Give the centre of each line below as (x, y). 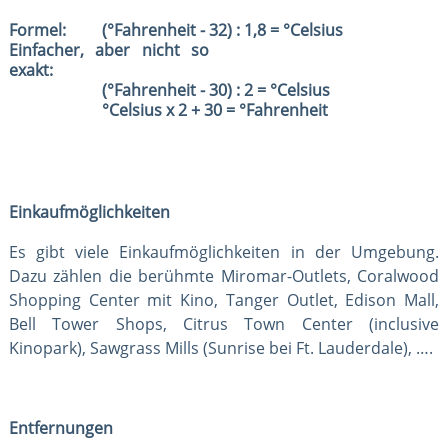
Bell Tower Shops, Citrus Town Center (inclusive (224, 323)
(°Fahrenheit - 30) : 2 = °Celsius (215, 89)
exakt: (30, 69)
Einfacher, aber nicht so (108, 49)
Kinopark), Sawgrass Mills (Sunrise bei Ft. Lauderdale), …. (220, 347)
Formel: (37, 29)
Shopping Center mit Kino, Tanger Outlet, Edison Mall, (224, 299)
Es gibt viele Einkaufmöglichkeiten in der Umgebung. (224, 251)
